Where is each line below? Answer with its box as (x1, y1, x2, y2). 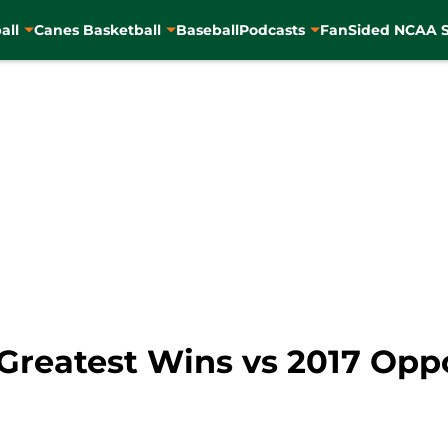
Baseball (175, 20, 239, 39)
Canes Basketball (33, 20, 161, 39)
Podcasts (238, 20, 305, 39)
